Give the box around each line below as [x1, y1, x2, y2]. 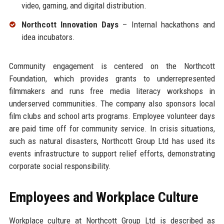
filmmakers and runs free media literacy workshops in [8, 86, 215, 96]
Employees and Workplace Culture [8, 189, 198, 206]
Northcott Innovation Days [21, 19, 119, 30]
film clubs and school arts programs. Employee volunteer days [8, 111, 215, 121]
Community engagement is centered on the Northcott [8, 61, 215, 71]
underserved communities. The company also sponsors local [8, 98, 215, 109]
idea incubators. [21, 32, 75, 42]
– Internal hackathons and [118, 19, 215, 30]
